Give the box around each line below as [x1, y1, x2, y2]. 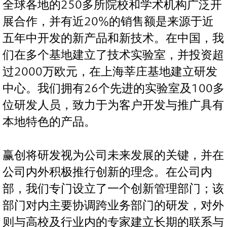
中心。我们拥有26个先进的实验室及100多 [3, 82, 224, 96]
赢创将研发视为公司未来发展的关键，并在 [3, 148, 224, 163]
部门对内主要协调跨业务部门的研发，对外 [3, 199, 224, 213]
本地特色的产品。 [3, 115, 96, 129]
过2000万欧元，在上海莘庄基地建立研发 [3, 65, 217, 79]
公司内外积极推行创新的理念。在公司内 [3, 165, 212, 179]
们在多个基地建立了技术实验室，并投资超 [3, 48, 224, 62]
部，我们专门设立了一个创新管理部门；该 [3, 182, 224, 196]
